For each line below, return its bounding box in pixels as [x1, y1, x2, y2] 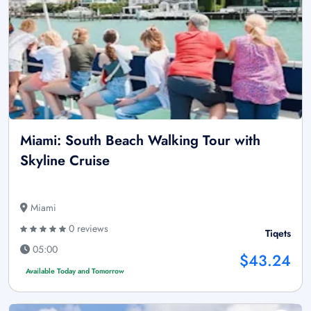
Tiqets [265, 226, 291, 240]
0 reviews [66, 221, 108, 235]
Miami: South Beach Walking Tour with [20, 130, 260, 151]
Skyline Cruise [20, 150, 110, 171]
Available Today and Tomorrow [25, 265, 124, 276]
